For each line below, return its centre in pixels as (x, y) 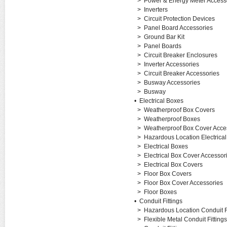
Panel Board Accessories (178, 28)
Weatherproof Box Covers (179, 110)
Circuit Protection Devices (179, 19)
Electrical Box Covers (173, 165)
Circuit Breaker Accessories (181, 73)
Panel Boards (162, 46)
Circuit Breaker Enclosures (180, 55)
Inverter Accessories (171, 64)
